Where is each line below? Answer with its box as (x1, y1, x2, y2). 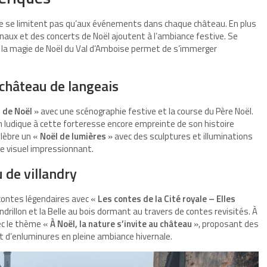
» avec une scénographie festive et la (32, 104, 177, 119)
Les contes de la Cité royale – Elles (98, 192, 235, 206)
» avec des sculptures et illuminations (106, 129, 253, 144)
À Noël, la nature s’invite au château (50, 217, 192, 231)
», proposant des (192, 217, 259, 231)
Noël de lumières (40, 129, 106, 144)
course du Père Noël (177, 104, 252, 119)
